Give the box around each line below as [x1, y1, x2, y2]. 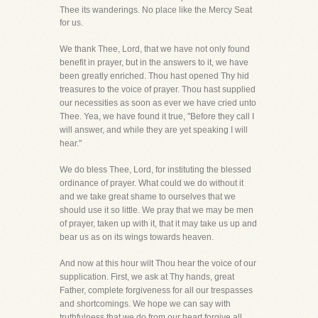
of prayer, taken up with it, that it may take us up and [60, 219, 257, 229]
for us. [60, 18, 83, 28]
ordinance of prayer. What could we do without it [60, 178, 243, 188]
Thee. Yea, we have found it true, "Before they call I [60, 111, 254, 121]
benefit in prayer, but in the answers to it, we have [60, 57, 248, 67]
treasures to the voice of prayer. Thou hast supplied [60, 84, 256, 94]
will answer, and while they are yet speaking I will [60, 125, 248, 135]
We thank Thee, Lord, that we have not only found [60, 44, 250, 54]
